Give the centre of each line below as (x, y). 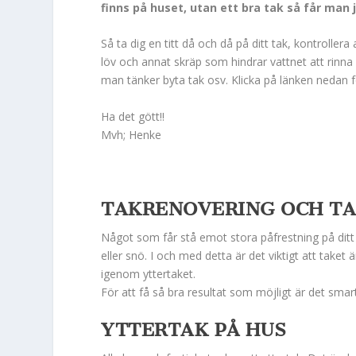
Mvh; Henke (132, 134)
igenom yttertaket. (149, 273)
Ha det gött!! (133, 116)
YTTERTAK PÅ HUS (194, 329)
